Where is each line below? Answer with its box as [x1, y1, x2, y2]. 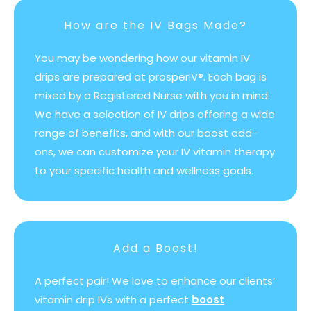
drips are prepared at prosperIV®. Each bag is [35, 69, 267, 85]
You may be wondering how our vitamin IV [35, 51, 250, 66]
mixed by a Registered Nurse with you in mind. [35, 88, 270, 103]
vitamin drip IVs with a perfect [35, 292, 192, 308]
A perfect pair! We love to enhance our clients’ [35, 274, 275, 289]
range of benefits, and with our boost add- [35, 126, 258, 141]
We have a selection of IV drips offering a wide [35, 107, 275, 122]
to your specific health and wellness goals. [35, 163, 253, 178]
